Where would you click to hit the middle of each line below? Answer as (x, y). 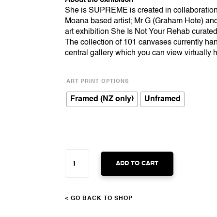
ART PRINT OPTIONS (98, 82)
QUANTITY (80, 176)
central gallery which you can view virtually (139, 53)
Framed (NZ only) (102, 100)
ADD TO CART (137, 163)
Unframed (163, 100)
